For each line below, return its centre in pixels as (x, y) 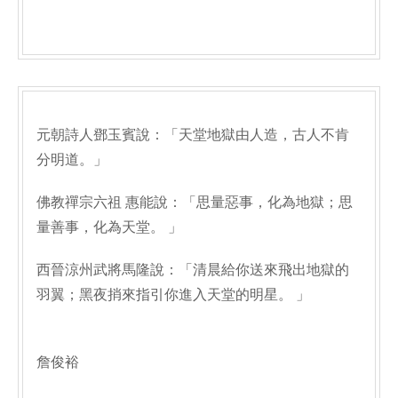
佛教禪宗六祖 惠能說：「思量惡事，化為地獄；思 (195, 202)
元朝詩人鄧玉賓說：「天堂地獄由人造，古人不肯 (193, 135)
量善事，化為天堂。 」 (109, 227)
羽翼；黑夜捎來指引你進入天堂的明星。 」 (173, 295)
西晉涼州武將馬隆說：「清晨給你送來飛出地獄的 (193, 270)
